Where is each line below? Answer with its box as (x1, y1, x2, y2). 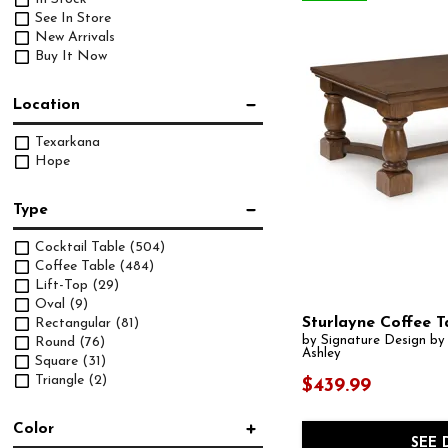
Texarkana (31, 134, 101, 150)
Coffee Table (31, 258, 120, 274)
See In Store (31, 10, 112, 26)
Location (13, 96, 81, 113)
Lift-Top (31, 277, 93, 293)
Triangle (31, 372, 89, 388)
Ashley (302, 347, 342, 361)
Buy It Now (31, 48, 108, 64)
